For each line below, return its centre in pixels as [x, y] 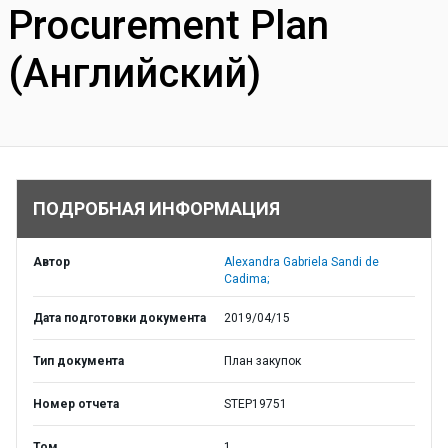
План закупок [262, 361]
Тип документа [78, 361]
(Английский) [134, 73]
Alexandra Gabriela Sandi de [301, 262]
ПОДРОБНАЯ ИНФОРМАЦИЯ [156, 208]
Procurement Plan [168, 25]
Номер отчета [76, 404]
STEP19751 [255, 404]
